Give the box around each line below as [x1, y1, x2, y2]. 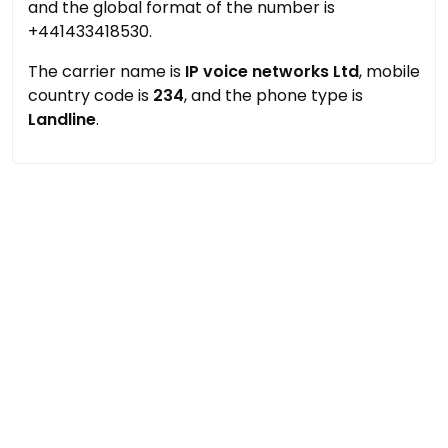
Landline [28, 108, 96, 131]
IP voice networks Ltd [185, 60, 359, 83]
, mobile [359, 60, 420, 83]
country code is [28, 84, 153, 107]
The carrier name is [28, 60, 185, 83]
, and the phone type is [184, 84, 363, 107]
